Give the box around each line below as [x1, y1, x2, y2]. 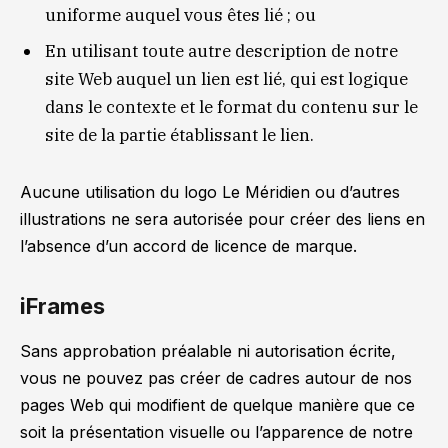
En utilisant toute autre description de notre [45, 39, 398, 62]
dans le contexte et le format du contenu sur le [45, 95, 418, 118]
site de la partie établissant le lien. [45, 123, 314, 146]
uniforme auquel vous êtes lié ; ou [45, 4, 316, 27]
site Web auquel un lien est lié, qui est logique [45, 67, 408, 90]
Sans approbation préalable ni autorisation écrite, [20, 341, 396, 362]
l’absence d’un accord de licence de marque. [20, 236, 357, 257]
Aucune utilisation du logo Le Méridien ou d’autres [20, 182, 400, 203]
